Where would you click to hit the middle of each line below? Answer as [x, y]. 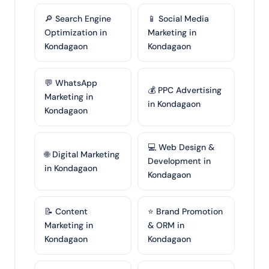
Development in [179, 161]
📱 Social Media [178, 19]
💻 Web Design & [181, 147]
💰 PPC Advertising [185, 90]
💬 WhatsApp [71, 83]
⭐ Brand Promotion [185, 211]
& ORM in [166, 225]
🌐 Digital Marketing [82, 154]
